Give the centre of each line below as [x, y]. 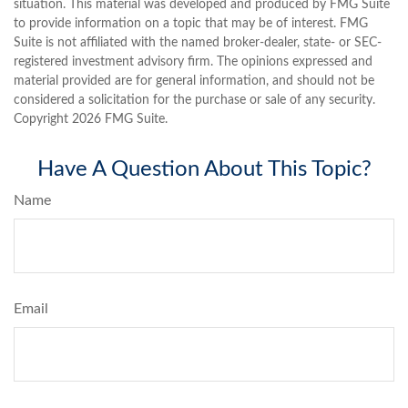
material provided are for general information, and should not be [194, 82]
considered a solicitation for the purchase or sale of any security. [194, 101]
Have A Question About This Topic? [204, 170]
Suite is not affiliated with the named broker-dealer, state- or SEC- [198, 43]
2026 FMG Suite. [120, 120]
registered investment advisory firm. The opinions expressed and [193, 62]
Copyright [43, 120]
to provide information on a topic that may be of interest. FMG [191, 24]
